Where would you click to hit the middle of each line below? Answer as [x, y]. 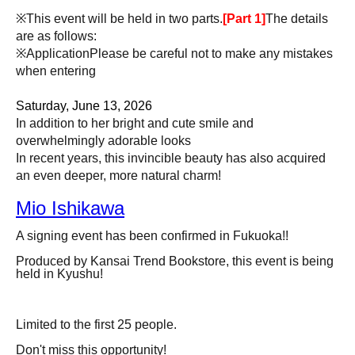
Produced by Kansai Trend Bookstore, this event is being [175, 261]
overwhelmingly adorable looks [103, 141]
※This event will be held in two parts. [119, 19]
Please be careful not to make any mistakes [211, 53]
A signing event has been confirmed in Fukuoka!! [152, 236]
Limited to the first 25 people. [96, 324]
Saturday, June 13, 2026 [84, 106]
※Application [53, 53]
